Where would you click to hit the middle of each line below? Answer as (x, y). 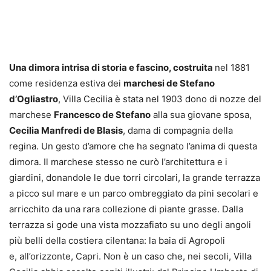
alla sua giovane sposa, (201, 115)
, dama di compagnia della (178, 131)
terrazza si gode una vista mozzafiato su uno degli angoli (130, 225)
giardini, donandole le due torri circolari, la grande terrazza (135, 178)
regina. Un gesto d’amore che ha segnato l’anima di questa (133, 146)
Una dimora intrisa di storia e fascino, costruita (112, 68)
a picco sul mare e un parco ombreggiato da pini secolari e (134, 194)
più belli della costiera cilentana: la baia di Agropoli (117, 241)
